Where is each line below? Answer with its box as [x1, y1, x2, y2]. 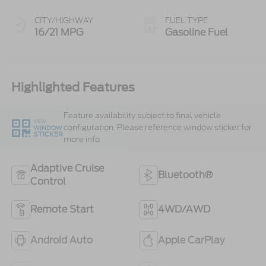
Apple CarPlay [158, 233, 224, 248]
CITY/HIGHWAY [34, 15, 93, 27]
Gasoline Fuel [165, 26, 228, 40]
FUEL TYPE [165, 15, 208, 27]
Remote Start [30, 202, 94, 217]
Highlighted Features [11, 80, 135, 94]
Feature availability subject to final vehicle [63, 110, 221, 122]
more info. [63, 134, 102, 145]
